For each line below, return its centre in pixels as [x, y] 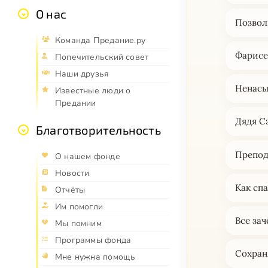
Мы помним [78, 224]
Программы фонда [93, 240]
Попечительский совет [102, 57]
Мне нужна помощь [95, 257]
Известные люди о [93, 91]
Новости [72, 173]
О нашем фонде [88, 157]
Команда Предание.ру [100, 41]
